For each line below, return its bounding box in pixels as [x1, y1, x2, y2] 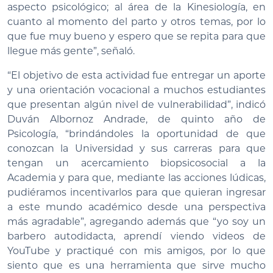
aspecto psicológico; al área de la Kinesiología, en [7, 1, 266, 13]
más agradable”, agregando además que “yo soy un [7, 216, 266, 228]
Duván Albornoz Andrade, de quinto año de [7, 113, 266, 126]
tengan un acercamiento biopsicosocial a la [7, 157, 266, 169]
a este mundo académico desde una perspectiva [7, 201, 266, 213]
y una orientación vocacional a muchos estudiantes [7, 84, 266, 96]
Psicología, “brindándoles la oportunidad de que [7, 128, 266, 140]
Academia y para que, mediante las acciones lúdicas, [7, 172, 266, 184]
